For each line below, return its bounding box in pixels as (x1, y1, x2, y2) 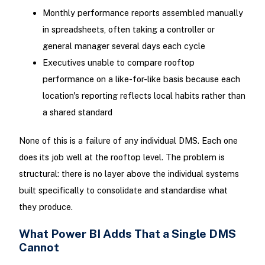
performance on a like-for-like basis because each (42, 74, 240, 85)
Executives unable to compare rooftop (42, 57, 195, 68)
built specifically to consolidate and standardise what (18, 185, 228, 195)
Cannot (18, 240, 59, 254)
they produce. (18, 201, 73, 212)
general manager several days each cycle (42, 41, 205, 51)
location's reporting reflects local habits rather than (42, 91, 245, 101)
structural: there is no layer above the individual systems (18, 168, 239, 179)
